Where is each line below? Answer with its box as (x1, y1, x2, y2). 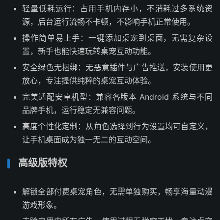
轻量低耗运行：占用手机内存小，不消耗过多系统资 (22, 3, 213, 13)
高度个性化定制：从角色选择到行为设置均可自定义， (22, 121, 213, 131)
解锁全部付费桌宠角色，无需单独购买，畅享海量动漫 (22, 186, 213, 196)
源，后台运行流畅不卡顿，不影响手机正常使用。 (22, 16, 195, 27)
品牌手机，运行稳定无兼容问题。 (22, 105, 140, 115)
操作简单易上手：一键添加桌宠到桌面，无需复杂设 (22, 32, 213, 43)
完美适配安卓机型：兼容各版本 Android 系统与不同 (22, 91, 213, 102)
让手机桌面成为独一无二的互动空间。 (22, 134, 156, 144)
